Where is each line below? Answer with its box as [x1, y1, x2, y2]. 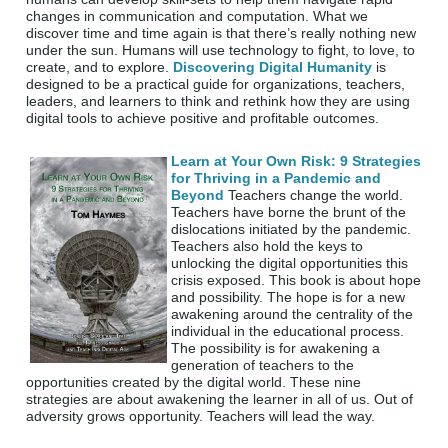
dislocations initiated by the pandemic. [171, 221, 412, 238]
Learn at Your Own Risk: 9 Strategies [171, 153, 422, 170]
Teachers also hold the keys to [171, 238, 364, 255]
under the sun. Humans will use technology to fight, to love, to [26, 42, 416, 59]
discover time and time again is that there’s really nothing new [26, 25, 417, 42]
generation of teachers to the [171, 357, 355, 374]
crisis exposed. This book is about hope [171, 272, 422, 289]
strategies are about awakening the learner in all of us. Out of [26, 391, 414, 408]
